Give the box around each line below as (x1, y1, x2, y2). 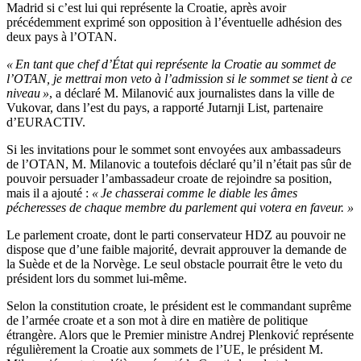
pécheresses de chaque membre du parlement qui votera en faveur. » (6, 201, 354, 215)
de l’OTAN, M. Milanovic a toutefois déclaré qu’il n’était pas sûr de (6, 157, 351, 172)
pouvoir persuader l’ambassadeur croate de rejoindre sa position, (6, 172, 332, 186)
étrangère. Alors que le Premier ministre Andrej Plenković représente (6, 328, 354, 342)
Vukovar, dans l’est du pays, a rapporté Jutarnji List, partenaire (6, 101, 323, 115)
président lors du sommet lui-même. (6, 272, 187, 286)
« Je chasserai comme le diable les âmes (92, 186, 297, 201)
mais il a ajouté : (6, 186, 92, 201)
